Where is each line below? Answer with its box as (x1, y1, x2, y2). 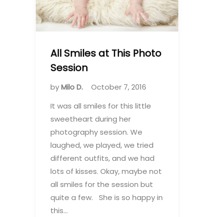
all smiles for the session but (50, 179, 153, 190)
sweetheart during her (50, 114, 131, 124)
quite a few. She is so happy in (50, 192, 163, 203)
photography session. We (50, 127, 142, 138)
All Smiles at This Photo (50, 46, 161, 61)
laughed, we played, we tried (50, 140, 154, 151)
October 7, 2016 (91, 82, 146, 93)
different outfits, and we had (50, 153, 155, 164)
